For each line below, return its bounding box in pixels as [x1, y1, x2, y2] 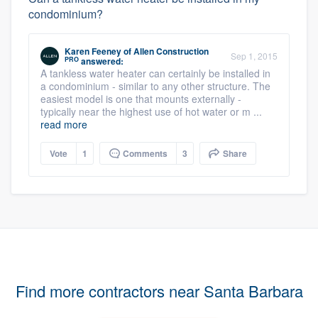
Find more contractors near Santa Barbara [15, 280, 303, 302]
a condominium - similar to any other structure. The [40, 79, 270, 93]
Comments [121, 147, 168, 160]
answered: [79, 55, 124, 67]
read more [40, 117, 87, 131]
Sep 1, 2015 [231, 50, 278, 62]
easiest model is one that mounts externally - [40, 92, 241, 106]
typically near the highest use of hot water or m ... [40, 104, 262, 119]
